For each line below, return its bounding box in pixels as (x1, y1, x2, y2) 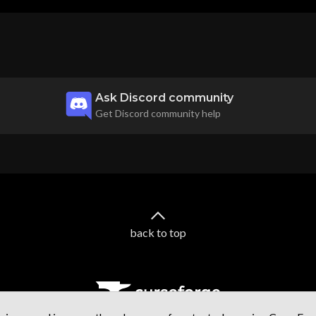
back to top (130, 225, 186, 239)
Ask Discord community (95, 90, 233, 104)
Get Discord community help (95, 107, 221, 119)
